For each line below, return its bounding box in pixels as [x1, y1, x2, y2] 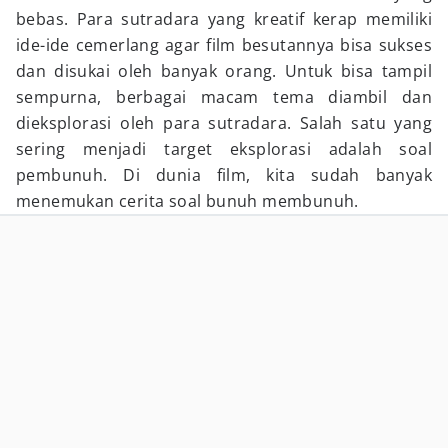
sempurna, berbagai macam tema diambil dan [16, 86, 432, 108]
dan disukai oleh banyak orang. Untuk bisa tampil [16, 60, 432, 82]
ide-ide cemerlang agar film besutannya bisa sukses [16, 34, 432, 56]
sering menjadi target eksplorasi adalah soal [16, 138, 432, 160]
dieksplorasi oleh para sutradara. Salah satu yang [16, 112, 432, 134]
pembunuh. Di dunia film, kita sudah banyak [16, 164, 432, 186]
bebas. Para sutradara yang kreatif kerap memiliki [16, 8, 432, 30]
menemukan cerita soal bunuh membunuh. [16, 190, 359, 212]
